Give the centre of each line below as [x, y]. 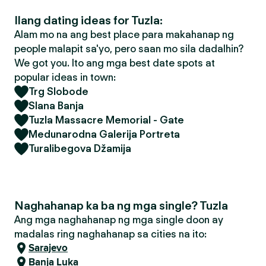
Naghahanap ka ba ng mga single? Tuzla [121, 205]
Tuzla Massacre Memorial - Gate [106, 120]
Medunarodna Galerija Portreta [104, 134]
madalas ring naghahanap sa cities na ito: [110, 234]
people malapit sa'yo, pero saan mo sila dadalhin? [129, 49]
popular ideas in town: [65, 77]
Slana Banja [56, 106]
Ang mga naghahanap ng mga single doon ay [119, 220]
